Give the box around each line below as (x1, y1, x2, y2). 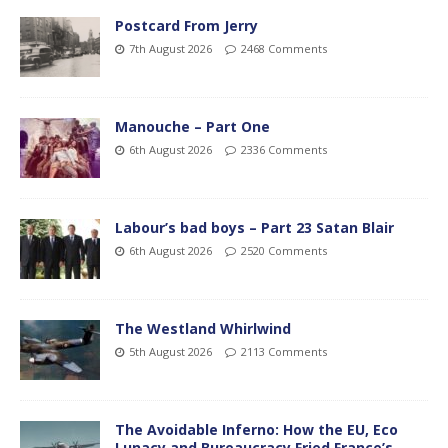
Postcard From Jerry (115, 15, 258, 35)
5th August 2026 (129, 343, 212, 359)
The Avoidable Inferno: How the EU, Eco (115, 419, 398, 439)
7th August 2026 (129, 40, 212, 56)
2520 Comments (241, 242, 327, 258)
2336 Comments (241, 141, 327, 157)
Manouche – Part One (115, 116, 270, 136)
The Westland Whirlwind (115, 318, 291, 338)
